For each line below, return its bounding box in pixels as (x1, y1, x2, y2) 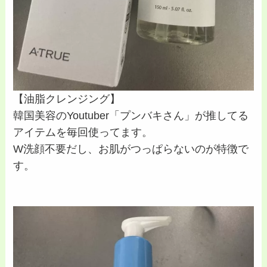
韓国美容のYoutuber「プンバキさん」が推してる (13, 110, 249, 122)
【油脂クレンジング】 (13, 93, 121, 105)
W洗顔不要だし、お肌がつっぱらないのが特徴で (13, 143, 249, 156)
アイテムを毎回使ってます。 (13, 126, 153, 139)
